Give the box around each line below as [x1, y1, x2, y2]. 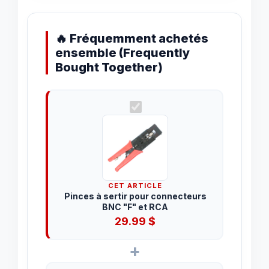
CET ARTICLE [108, 181, 163, 190]
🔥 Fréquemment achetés [55, 31, 208, 46]
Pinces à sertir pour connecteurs [64, 191, 207, 201]
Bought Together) [55, 59, 163, 74]
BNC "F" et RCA [102, 202, 169, 212]
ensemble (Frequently [55, 45, 190, 60]
